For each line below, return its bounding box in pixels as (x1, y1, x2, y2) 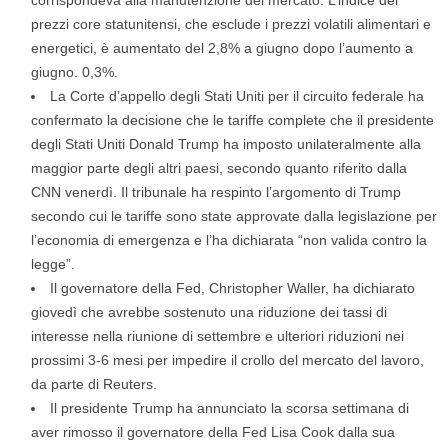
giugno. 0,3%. (31, 64, 118, 80)
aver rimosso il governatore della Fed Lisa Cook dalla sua (31, 424, 395, 440)
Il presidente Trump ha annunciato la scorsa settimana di (50, 400, 409, 416)
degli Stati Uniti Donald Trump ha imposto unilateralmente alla (31, 136, 421, 152)
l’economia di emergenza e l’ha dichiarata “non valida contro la (31, 232, 427, 248)
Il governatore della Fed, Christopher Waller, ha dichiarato (50, 280, 415, 296)
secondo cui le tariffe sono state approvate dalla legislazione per (31, 208, 437, 224)
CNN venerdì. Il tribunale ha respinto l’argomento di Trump (31, 184, 401, 200)
